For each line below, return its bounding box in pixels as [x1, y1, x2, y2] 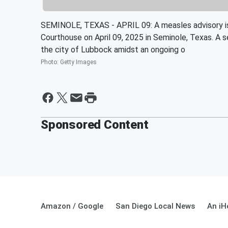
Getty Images [60, 58, 97, 66]
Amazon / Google [41, 201, 103, 211]
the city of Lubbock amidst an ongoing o [41, 44, 185, 54]
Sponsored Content [41, 117, 149, 132]
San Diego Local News [116, 201, 195, 211]
